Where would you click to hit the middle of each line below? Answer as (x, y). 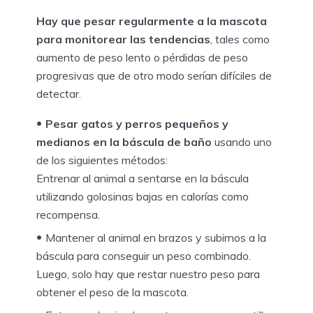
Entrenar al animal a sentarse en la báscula (143, 179)
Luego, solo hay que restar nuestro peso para (148, 274)
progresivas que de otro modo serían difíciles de (154, 76)
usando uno (242, 142)
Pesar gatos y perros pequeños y (137, 124)
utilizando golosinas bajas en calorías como (143, 197)
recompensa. (68, 215)
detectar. (59, 94)
